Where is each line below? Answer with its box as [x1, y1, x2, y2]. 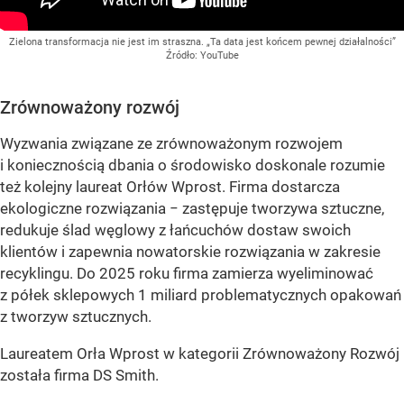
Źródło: [165, 49, 200, 61]
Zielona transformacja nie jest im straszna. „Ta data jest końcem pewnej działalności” [8, 35, 396, 48]
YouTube [199, 49, 239, 61]
